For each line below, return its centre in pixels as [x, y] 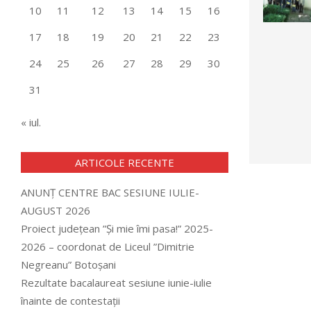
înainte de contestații [70, 301]
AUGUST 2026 [56, 210]
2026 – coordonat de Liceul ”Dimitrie [108, 246]
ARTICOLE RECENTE [124, 162]
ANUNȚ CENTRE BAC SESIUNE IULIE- [110, 192]
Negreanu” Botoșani [68, 264]
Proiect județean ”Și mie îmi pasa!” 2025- [117, 228]
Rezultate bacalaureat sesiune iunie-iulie [116, 283]
